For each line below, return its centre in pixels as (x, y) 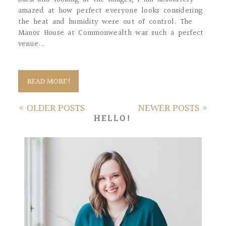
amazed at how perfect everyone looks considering (110, 11)
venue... (32, 44)
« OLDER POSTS (51, 108)
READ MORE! (49, 82)
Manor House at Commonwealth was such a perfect (111, 33)
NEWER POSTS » (173, 108)
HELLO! (113, 119)
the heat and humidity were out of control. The (105, 22)
